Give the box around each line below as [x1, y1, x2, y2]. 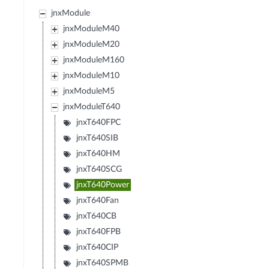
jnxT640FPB [76, 228, 121, 237]
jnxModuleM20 [63, 40, 120, 49]
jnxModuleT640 [63, 103, 121, 112]
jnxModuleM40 [63, 25, 120, 34]
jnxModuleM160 [63, 56, 125, 65]
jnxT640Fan [76, 196, 119, 205]
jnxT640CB [76, 212, 117, 221]
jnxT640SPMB [76, 259, 129, 268]
